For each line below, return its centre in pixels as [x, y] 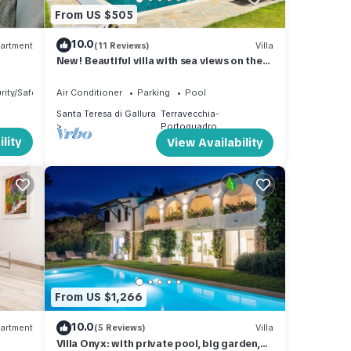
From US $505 [94, 14]
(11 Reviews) [121, 45]
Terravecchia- [190, 114]
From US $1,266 [98, 297]
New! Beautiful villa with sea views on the [159, 61]
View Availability [215, 143]
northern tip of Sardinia [116, 75]
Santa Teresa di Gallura [106, 114]
